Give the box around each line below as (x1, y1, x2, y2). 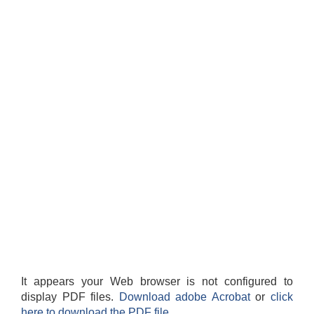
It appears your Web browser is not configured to (21, 275, 293, 288)
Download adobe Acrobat (118, 291, 256, 303)
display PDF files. (21, 291, 119, 303)
